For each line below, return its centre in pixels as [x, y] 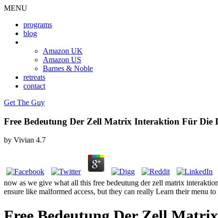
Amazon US [62, 60]
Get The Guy [24, 102]
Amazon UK [63, 51]
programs [38, 25]
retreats [34, 77]
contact [34, 86]
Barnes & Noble [68, 68]
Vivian [24, 140]
